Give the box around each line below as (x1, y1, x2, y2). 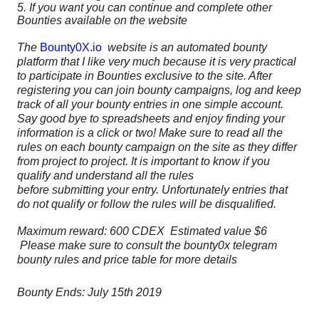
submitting (52, 184, 104, 197)
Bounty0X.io (40, 41, 105, 54)
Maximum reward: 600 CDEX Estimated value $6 (17, 225, 267, 238)
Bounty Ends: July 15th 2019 (17, 286, 164, 299)
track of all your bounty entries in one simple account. (17, 98, 283, 111)
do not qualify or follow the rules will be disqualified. (17, 198, 279, 211)
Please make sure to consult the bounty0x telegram (17, 239, 277, 252)
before (17, 184, 52, 197)
